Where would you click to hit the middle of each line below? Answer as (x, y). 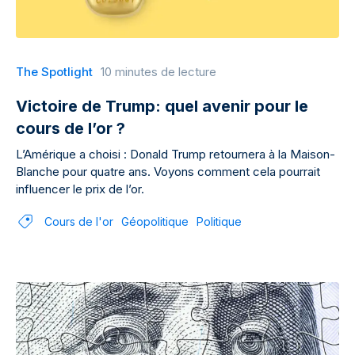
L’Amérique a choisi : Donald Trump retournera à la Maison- (176, 154)
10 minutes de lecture (158, 72)
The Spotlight (54, 72)
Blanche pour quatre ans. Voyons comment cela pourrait (168, 172)
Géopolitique (155, 221)
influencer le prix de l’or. (80, 189)
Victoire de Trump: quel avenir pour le (162, 106)
